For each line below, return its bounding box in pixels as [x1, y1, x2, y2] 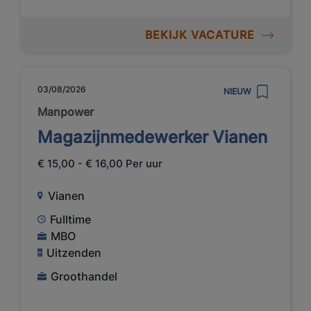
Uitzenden [47, 246, 102, 260]
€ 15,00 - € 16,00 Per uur [37, 157, 162, 171]
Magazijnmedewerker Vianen [37, 127, 267, 148]
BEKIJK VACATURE [144, 27, 255, 42]
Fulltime [50, 212, 92, 227]
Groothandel [51, 269, 118, 284]
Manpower [37, 105, 94, 119]
